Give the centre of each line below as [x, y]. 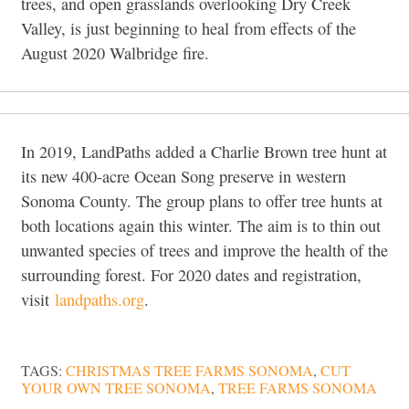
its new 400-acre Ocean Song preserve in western [184, 177]
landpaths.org [100, 300]
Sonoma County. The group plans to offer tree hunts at [202, 201]
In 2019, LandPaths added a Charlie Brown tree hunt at [204, 152]
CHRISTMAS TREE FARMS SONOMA [189, 371]
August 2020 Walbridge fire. [115, 52]
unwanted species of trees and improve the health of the [204, 251]
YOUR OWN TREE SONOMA [116, 388]
